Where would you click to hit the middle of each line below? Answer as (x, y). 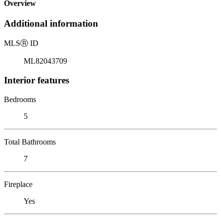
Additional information (51, 24)
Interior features (37, 80)
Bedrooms (20, 99)
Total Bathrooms (30, 142)
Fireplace (18, 184)
